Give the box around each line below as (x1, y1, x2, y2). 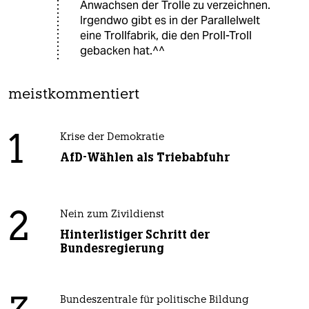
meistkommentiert (8, 88, 139, 103)
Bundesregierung (59, 241, 164, 257)
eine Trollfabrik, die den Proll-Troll (80, 28, 252, 43)
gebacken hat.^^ (80, 43, 165, 59)
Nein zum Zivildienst (59, 210, 164, 221)
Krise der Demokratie (59, 132, 164, 143)
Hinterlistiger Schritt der (59, 227, 210, 243)
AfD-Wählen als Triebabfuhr (59, 150, 230, 166)
